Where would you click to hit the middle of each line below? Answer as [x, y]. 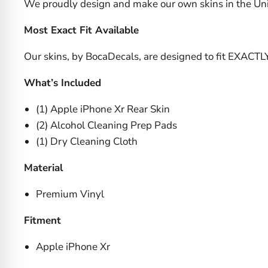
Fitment [42, 220]
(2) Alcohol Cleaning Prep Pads [106, 125]
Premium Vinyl [70, 194]
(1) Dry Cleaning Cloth [87, 141]
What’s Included [63, 83]
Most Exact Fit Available [81, 30]
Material [43, 167]
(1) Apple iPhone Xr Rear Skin [103, 109]
